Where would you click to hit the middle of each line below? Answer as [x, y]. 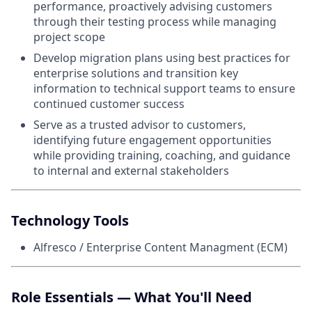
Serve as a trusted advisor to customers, [140, 125]
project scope [69, 37]
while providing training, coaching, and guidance [162, 156]
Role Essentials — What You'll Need [132, 297]
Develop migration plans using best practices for [162, 58]
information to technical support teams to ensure [164, 89]
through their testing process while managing [155, 22]
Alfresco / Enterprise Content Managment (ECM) [161, 248]
